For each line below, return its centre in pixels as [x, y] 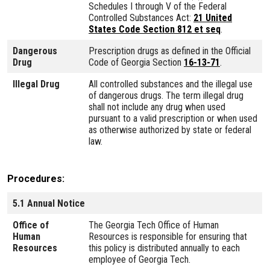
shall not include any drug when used [157, 107]
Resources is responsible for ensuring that [168, 236]
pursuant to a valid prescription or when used [173, 118]
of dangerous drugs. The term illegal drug [166, 95]
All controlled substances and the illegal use [171, 84]
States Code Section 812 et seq [155, 29]
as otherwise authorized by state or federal [170, 130]
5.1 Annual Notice [49, 203]
